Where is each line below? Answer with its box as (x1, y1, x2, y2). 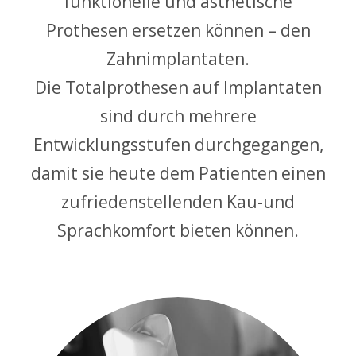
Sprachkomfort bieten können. (57, 219, 299, 242)
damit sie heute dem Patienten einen (30, 161, 326, 184)
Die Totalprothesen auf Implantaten (34, 75, 322, 99)
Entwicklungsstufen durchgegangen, (33, 133, 323, 156)
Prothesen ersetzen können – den (45, 18, 311, 41)
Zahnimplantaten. (106, 47, 250, 70)
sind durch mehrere (99, 104, 257, 127)
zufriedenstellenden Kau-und (61, 190, 295, 213)
